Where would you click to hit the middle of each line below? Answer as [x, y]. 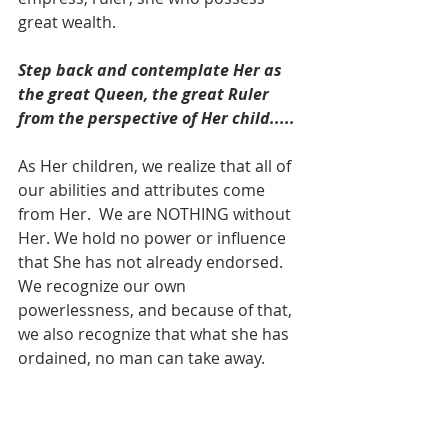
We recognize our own [104, 285]
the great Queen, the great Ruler [145, 93]
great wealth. [75, 21]
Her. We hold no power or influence [154, 237]
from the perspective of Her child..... [156, 117]
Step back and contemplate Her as [152, 69]
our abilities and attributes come [143, 189]
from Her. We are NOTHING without [156, 213]
